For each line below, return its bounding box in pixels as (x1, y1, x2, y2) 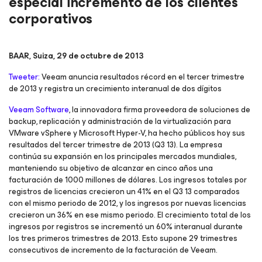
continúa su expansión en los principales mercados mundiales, (9, 150, 236, 163)
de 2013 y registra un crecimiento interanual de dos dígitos (9, 82, 222, 95)
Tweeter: (9, 70, 40, 84)
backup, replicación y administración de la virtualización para (9, 115, 231, 128)
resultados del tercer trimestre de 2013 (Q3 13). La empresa (9, 138, 222, 151)
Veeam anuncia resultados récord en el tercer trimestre (40, 70, 244, 84)
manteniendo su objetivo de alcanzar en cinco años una (9, 161, 213, 175)
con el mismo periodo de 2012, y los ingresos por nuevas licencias (9, 196, 246, 210)
